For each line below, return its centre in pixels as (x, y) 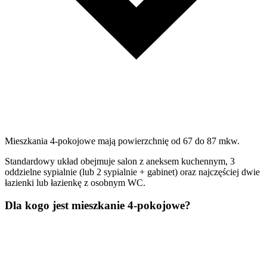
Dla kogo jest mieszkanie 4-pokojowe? (98, 206)
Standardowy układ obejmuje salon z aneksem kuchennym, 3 (120, 161)
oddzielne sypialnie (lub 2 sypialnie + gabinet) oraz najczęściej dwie (132, 172)
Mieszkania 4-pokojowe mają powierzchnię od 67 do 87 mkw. (122, 141)
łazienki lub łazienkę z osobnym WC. (75, 182)
